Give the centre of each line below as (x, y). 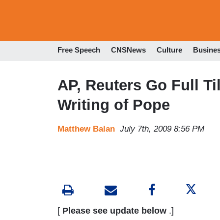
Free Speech (79, 50)
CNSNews (128, 50)
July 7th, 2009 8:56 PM (162, 129)
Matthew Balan (86, 129)
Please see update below (114, 210)
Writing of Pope (114, 105)
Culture (169, 50)
